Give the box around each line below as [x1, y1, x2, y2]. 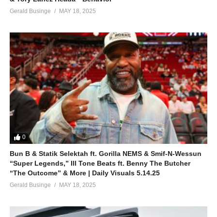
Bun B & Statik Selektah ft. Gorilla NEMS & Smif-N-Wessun [10, 149, 201, 157]
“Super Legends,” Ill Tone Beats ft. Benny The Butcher [10, 159, 190, 167]
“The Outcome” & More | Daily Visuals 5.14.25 [10, 169, 160, 177]
